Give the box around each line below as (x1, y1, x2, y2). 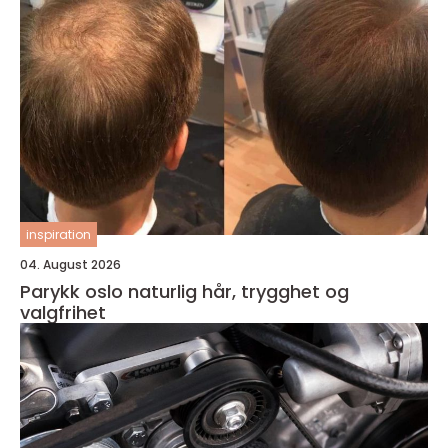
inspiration (26, 226, 91, 244)
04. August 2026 (20, 256, 121, 274)
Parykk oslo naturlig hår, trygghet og (20, 279, 128, 305)
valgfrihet (20, 300, 106, 326)
